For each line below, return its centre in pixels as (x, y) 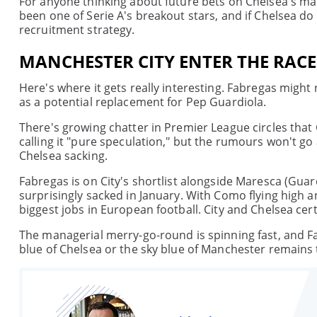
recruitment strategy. (77, 30)
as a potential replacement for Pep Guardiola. (143, 102)
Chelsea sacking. (63, 156)
